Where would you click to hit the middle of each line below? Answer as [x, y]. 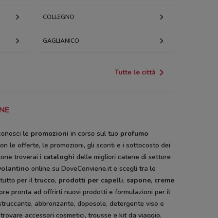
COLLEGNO [59, 17]
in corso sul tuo [94, 134]
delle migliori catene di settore [123, 157]
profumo [134, 134]
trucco [45, 180]
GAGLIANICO [61, 41]
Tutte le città [135, 72]
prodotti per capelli [91, 180]
